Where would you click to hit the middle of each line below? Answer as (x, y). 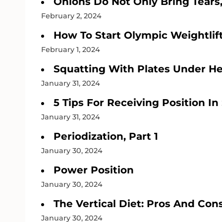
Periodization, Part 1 (106, 136)
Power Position (94, 170)
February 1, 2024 (71, 49)
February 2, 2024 (71, 16)
